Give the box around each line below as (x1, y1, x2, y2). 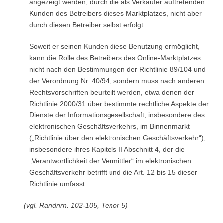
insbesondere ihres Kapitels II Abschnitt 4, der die (29, 145, 185, 153)
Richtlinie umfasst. (29, 180, 87, 188)
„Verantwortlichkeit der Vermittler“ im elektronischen (29, 157, 191, 165)
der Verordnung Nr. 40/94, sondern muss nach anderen (29, 77, 204, 85)
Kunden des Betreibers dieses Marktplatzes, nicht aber (29, 9, 202, 17)
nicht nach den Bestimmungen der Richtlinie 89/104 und (29, 65, 206, 73)
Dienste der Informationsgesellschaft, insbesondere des (29, 111, 205, 119)
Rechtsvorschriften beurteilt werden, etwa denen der (29, 88, 194, 96)
